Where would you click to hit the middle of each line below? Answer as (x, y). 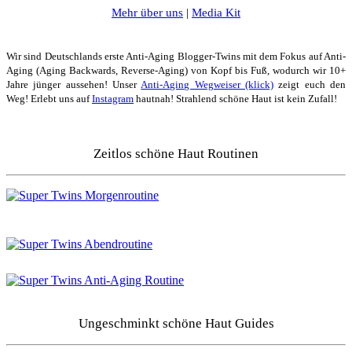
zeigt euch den (310, 85)
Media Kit (216, 13)
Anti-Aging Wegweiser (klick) (207, 85)
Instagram (113, 99)
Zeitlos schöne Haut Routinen (176, 154)
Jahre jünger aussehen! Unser (74, 85)
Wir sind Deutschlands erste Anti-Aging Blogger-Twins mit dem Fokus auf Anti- (176, 57)
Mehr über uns (147, 13)
